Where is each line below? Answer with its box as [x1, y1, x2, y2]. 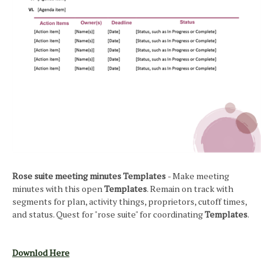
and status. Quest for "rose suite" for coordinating [12, 208, 205, 220]
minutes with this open [12, 182, 104, 194]
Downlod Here [12, 246, 69, 258]
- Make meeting [168, 169, 229, 182]
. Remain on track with [147, 182, 233, 194]
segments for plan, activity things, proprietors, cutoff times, [12, 195, 247, 207]
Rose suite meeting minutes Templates [12, 169, 168, 182]
